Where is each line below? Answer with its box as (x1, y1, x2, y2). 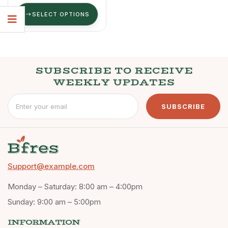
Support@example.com (8, 161, 95, 171)
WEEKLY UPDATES (53, 77, 175, 89)
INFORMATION (8, 217, 80, 227)
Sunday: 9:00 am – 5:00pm (8, 196, 101, 207)
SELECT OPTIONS (32, 11, 90, 18)
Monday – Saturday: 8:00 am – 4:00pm (8, 181, 142, 191)
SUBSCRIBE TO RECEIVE (35, 65, 193, 77)
